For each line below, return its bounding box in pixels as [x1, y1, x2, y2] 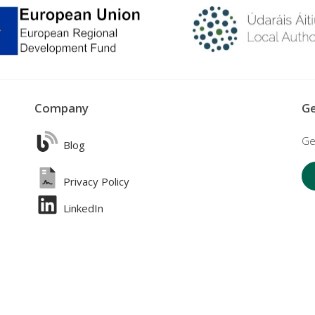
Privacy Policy [60, 174, 130, 189]
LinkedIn [60, 201, 104, 216]
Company [34, 100, 89, 117]
